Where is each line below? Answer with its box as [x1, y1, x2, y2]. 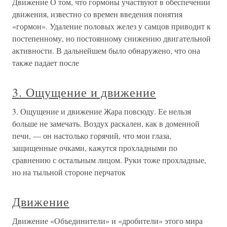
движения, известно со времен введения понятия [12, 9, 182, 20]
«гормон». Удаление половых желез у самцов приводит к [12, 21, 211, 32]
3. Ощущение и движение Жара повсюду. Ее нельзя [12, 106, 191, 117]
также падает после [12, 57, 79, 68]
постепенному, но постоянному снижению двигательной [12, 33, 211, 44]
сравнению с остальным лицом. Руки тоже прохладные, [12, 155, 206, 166]
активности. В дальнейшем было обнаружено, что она [12, 45, 200, 56]
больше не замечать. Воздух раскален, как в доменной [12, 118, 200, 129]
